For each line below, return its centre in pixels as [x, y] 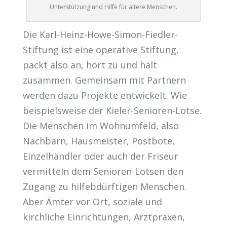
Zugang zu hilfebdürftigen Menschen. [104, 187]
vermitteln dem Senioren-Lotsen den [103, 172]
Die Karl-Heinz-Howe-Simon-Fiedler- [100, 35]
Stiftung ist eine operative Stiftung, [101, 50]
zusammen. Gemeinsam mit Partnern [104, 80]
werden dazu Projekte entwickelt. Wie [105, 96]
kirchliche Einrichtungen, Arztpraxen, [104, 217]
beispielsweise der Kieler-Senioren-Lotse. [112, 111]
